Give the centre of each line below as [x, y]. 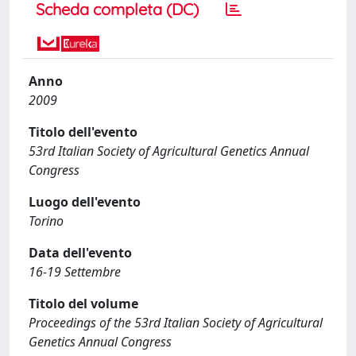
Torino [46, 221]
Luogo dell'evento [85, 202]
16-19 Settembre [75, 272]
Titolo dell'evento [83, 132]
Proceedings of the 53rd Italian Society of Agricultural [176, 323]
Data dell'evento [80, 253]
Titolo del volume [83, 304]
